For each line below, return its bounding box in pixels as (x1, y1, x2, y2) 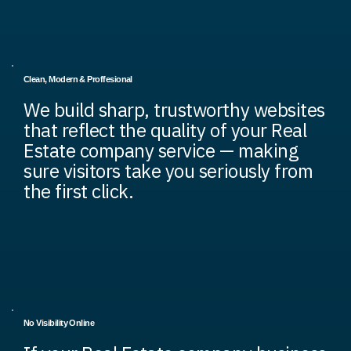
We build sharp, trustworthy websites (24, 97, 325, 123)
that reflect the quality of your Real (24, 118, 307, 143)
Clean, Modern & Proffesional (24, 74, 132, 85)
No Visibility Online (24, 318, 95, 328)
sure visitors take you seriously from (24, 158, 313, 184)
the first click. (24, 179, 134, 204)
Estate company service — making (24, 138, 299, 164)
